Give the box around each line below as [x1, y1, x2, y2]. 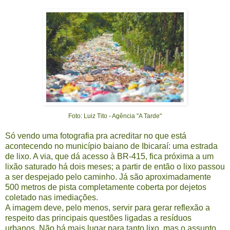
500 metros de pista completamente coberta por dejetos [5, 182, 206, 191]
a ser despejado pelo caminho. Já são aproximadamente [5, 172, 211, 181]
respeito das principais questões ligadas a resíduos [5, 213, 191, 222]
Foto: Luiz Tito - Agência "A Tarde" [68, 112, 162, 120]
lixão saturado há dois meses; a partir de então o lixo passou [5, 162, 225, 171]
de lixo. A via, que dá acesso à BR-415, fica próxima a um [5, 151, 214, 161]
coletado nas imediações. [5, 193, 98, 202]
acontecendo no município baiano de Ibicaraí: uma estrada [5, 141, 218, 150]
